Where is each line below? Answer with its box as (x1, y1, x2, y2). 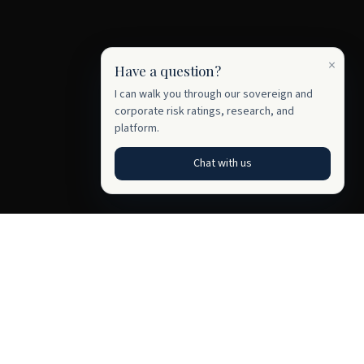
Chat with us (193, 155, 252, 171)
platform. (115, 120, 159, 136)
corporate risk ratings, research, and (115, 103, 294, 119)
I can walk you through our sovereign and (115, 86, 313, 102)
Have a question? (115, 62, 221, 80)
